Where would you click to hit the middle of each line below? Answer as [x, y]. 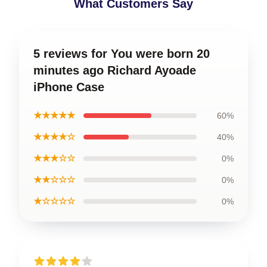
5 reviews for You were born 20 [122, 53]
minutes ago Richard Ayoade [115, 70]
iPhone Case [69, 87]
